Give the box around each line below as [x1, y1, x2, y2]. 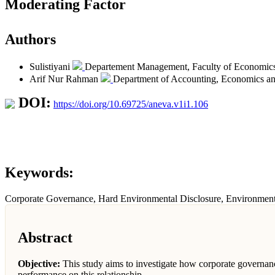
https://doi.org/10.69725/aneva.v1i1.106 [53, 98, 208, 109]
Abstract [18, 229, 72, 246]
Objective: [18, 258, 60, 269]
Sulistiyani [29, 61, 72, 72]
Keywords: [5, 164, 74, 180]
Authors [5, 31, 56, 47]
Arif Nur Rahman [29, 73, 101, 84]
